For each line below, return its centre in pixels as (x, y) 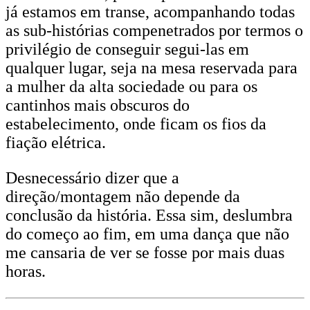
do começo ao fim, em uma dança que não (147, 234)
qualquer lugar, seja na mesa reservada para (152, 68)
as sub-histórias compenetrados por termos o (154, 30)
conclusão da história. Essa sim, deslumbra (149, 215)
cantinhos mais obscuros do (98, 105)
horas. (26, 271)
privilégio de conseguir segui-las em (127, 49)
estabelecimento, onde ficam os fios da (136, 124)
